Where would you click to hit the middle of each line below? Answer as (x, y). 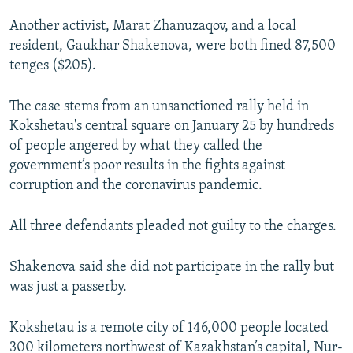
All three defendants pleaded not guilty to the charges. (173, 227)
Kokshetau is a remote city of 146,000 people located (169, 329)
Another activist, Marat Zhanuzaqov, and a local (153, 27)
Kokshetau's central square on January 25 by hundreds (172, 127)
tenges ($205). (53, 66)
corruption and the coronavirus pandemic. (136, 186)
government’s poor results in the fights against (147, 166)
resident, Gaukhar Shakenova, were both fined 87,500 (173, 46)
